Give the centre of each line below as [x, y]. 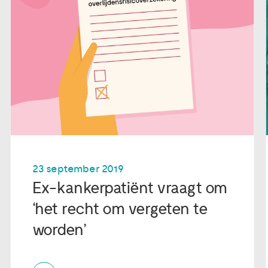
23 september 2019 [78, 169]
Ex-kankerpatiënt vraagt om [130, 188]
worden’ [59, 230]
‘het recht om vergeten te [120, 209]
